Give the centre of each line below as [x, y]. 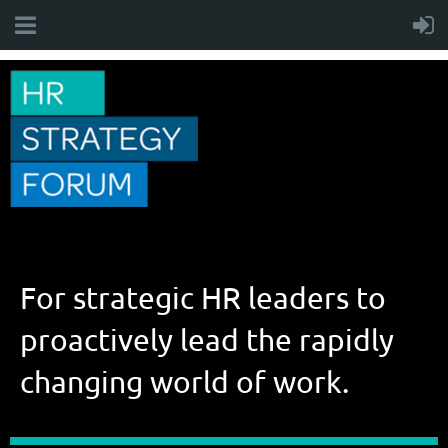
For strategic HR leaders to [203, 297]
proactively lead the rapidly [207, 339]
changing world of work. [184, 381]
